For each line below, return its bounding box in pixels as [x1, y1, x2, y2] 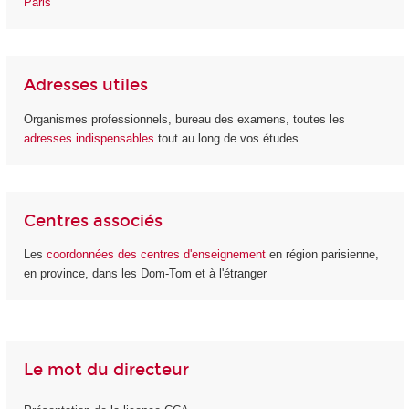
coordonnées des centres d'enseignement [46, 247, 269, 262]
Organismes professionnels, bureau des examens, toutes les [23, 111, 345, 126]
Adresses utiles [23, 75, 148, 96]
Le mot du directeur [23, 360, 189, 381]
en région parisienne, [268, 247, 379, 262]
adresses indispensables [23, 131, 154, 145]
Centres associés [23, 210, 163, 231]
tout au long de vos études [153, 131, 299, 145]
